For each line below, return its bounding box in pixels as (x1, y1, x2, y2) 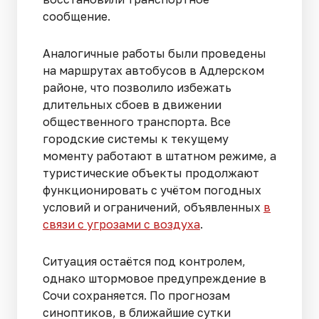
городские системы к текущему (43, 132, 229, 147)
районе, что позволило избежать (43, 80, 231, 95)
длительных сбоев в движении (43, 98, 221, 113)
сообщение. (43, 9, 113, 24)
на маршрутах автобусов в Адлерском (43, 63, 264, 78)
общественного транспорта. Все (43, 115, 231, 130)
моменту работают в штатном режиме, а (43, 149, 276, 164)
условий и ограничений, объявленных (43, 200, 263, 215)
